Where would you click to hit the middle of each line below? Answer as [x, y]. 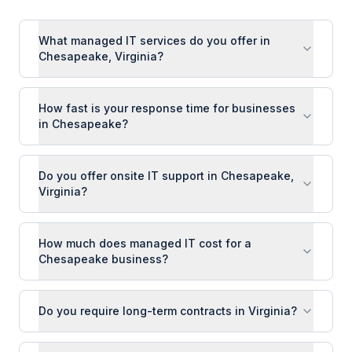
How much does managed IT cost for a [145, 243]
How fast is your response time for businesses [167, 108]
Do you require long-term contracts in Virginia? [168, 311]
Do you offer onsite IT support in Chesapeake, [166, 176]
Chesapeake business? [103, 259]
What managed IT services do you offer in [154, 40]
